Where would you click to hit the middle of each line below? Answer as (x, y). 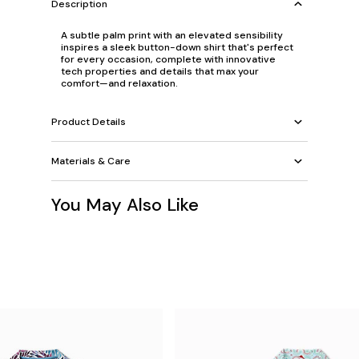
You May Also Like (125, 205)
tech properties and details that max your (160, 71)
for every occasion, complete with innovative (168, 59)
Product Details (89, 121)
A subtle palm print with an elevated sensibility (172, 35)
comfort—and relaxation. (119, 83)
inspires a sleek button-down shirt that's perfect (177, 47)
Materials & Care (91, 161)
